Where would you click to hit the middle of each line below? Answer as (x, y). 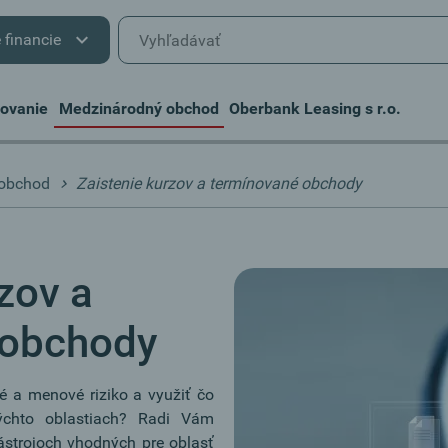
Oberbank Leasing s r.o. (315, 108)
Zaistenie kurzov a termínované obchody (219, 183)
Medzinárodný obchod (138, 108)
